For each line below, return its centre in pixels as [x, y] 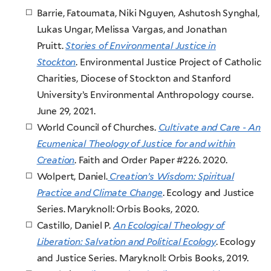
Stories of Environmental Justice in [141, 46]
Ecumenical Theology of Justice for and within [136, 144]
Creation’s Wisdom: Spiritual [171, 177]
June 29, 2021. [66, 111]
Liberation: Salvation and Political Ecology [126, 242]
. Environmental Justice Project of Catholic [168, 62]
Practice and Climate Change [100, 193]
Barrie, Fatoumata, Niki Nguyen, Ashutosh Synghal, [148, 13]
